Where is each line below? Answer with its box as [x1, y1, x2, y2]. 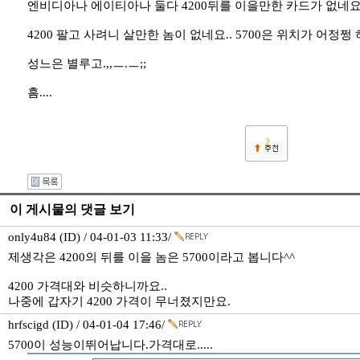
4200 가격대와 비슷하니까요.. [8, 280, 167, 292]
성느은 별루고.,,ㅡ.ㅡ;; [27, 57, 146, 70]
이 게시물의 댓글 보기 [10, 202, 135, 216]
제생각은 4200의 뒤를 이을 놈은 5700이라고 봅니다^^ [8, 251, 295, 264]
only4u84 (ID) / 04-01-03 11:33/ [8, 231, 174, 243]
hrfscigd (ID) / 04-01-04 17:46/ [8, 318, 168, 331]
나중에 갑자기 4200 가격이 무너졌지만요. [8, 295, 231, 308]
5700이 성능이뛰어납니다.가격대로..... [8, 338, 213, 351]
